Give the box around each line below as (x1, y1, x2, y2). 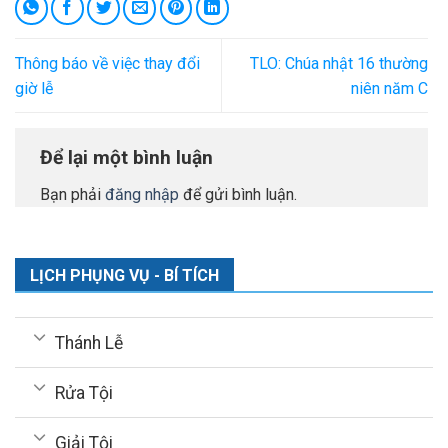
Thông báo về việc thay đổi (15, 53, 200, 73)
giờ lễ (15, 78, 53, 98)
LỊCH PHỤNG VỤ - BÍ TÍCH (29, 266, 219, 286)
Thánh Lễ (55, 332, 124, 353)
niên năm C (351, 78, 428, 98)
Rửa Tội (55, 382, 114, 403)
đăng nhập (105, 185, 179, 205)
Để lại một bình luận (40, 145, 213, 169)
